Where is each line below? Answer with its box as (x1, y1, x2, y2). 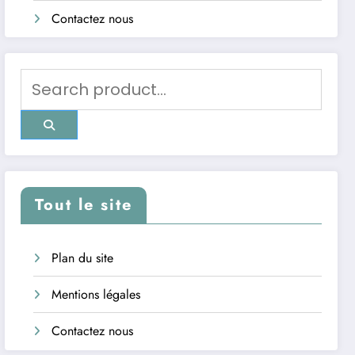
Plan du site (52, 249, 114, 268)
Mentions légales (52, 285, 141, 304)
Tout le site (35, 193, 133, 217)
